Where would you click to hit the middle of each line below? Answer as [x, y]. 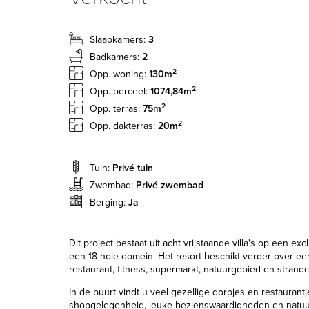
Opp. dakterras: [124, 126]
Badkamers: [116, 57]
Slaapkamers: [119, 40]
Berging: [109, 202]
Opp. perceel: [120, 91]
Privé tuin [133, 168]
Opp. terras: [116, 109]
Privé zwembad [170, 185]
